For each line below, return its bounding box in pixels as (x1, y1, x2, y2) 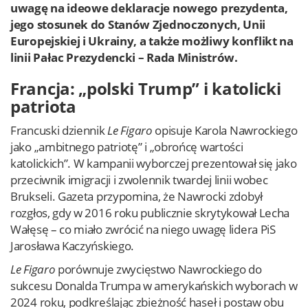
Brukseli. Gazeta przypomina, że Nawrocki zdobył (10, 188, 263, 204)
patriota (10, 95, 76, 118)
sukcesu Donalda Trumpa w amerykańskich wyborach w (10, 278, 298, 294)
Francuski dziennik (10, 122, 108, 138)
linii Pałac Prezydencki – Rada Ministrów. (10, 49, 238, 65)
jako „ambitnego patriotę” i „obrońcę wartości (10, 139, 243, 155)
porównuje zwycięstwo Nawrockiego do (55, 261, 262, 277)
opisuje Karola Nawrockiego (152, 122, 298, 138)
